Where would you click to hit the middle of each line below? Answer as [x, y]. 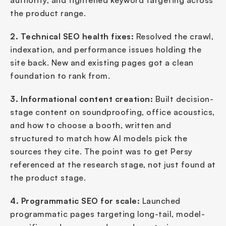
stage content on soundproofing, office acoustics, [112, 112]
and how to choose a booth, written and [91, 125]
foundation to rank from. [60, 76]
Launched [160, 201]
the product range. [48, 13]
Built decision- [183, 99]
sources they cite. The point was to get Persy [101, 152]
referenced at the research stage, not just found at [113, 165]
